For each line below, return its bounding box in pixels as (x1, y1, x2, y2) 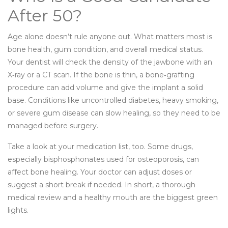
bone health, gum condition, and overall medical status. (8, 45, 203, 54)
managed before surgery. (8, 121, 98, 130)
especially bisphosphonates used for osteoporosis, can (8, 155, 199, 164)
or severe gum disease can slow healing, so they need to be (8, 108, 220, 118)
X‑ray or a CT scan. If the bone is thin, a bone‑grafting (8, 70, 194, 79)
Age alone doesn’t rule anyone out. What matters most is (8, 32, 212, 41)
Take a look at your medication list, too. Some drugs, (8, 142, 193, 151)
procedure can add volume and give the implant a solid (8, 83, 203, 92)
